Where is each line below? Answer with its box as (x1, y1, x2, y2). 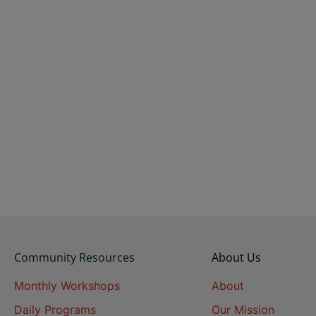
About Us (212, 249, 261, 265)
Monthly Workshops (14, 278, 120, 293)
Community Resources (14, 249, 135, 265)
